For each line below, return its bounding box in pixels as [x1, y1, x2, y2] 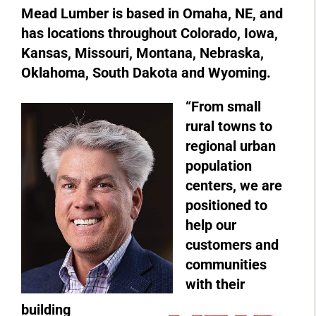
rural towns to [186, 117, 272, 135]
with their [186, 275, 245, 293]
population [186, 157, 252, 174]
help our [186, 216, 236, 233]
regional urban [186, 137, 276, 154]
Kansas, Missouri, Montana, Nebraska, [21, 44, 264, 61]
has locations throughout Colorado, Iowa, [21, 24, 278, 42]
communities [186, 255, 267, 273]
